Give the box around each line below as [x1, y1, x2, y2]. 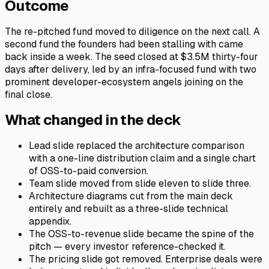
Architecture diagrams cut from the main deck [29, 189, 233, 202]
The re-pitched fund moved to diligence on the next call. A [5, 25, 260, 38]
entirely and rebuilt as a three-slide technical [29, 202, 228, 215]
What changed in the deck [5, 110, 181, 129]
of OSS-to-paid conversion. [29, 164, 148, 177]
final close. [5, 88, 52, 101]
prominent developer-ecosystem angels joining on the [5, 75, 243, 88]
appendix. [29, 214, 71, 228]
